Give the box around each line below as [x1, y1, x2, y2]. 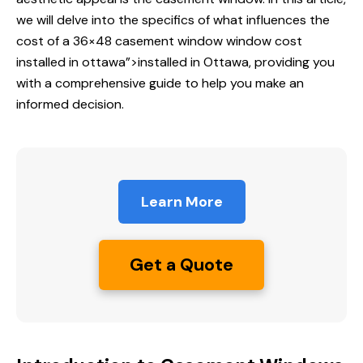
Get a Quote [130, 253, 233, 277]
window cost [226, 32, 302, 50]
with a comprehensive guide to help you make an [16, 75, 304, 92]
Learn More [140, 192, 223, 212]
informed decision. [16, 96, 124, 113]
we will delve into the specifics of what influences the [16, 11, 330, 29]
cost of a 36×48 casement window [16, 32, 226, 50]
